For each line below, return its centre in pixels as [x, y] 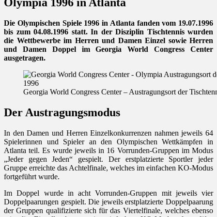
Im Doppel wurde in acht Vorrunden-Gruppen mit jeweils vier [108, 193]
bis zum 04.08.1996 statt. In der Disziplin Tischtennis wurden [108, 31]
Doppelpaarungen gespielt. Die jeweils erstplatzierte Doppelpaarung [108, 201]
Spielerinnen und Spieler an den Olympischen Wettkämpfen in [108, 141]
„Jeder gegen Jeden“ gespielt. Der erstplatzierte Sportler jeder [108, 159]
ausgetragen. [25, 58]
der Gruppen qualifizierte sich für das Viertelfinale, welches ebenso [108, 210]
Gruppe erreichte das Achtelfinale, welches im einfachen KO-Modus [108, 168]
